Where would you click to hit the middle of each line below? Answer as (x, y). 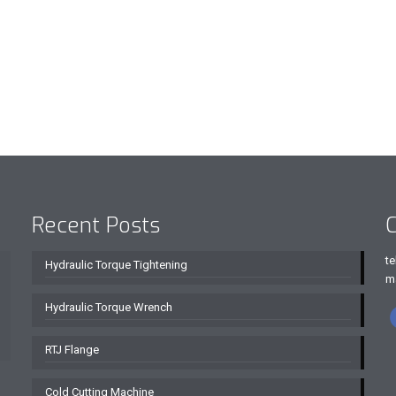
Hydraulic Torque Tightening (116, 265)
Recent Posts (95, 225)
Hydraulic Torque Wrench (108, 307)
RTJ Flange (72, 350)
